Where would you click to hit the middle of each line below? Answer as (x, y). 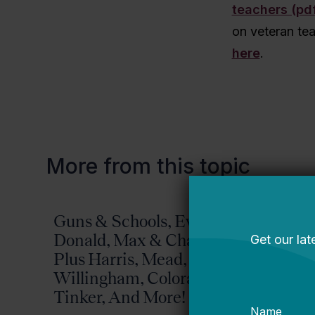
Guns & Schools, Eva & (136, 221)
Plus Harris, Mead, (121, 259)
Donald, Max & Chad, (131, 240)
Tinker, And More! (120, 297)
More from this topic (149, 166)
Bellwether (289, 243)
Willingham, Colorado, (135, 278)
